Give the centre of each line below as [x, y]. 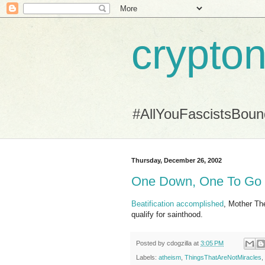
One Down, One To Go [196, 181]
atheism [170, 258]
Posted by [151, 243]
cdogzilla [179, 243]
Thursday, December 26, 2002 [177, 160]
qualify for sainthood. [167, 214]
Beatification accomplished [177, 203]
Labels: [147, 258]
